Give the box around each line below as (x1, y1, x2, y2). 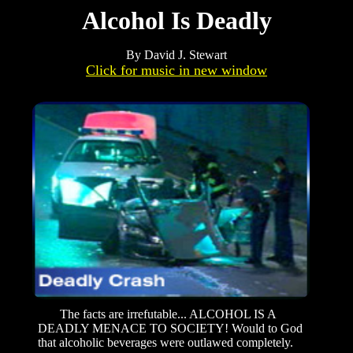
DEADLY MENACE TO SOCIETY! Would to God (38, 321, 303, 336)
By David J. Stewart (126, 48, 227, 61)
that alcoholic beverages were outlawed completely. (38, 336, 293, 350)
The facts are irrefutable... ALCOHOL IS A (38, 307, 276, 321)
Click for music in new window (86, 62, 267, 78)
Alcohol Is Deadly (81, 6, 272, 35)
